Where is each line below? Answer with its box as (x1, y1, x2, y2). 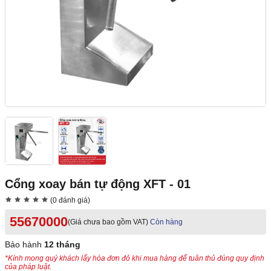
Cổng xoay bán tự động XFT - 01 (5, 177, 191, 191)
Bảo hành (5, 240, 44, 250)
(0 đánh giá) (48, 196, 90, 205)
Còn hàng (150, 218, 183, 227)
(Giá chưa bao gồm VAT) (68, 218, 148, 227)
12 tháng (44, 240, 80, 250)
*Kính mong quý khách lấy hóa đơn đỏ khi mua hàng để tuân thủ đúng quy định (5, 254, 264, 263)
